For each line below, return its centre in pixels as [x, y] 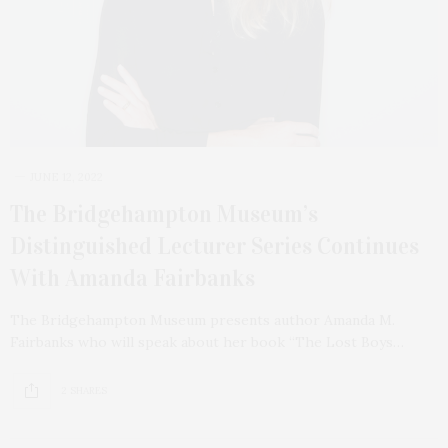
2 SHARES [84, 391]
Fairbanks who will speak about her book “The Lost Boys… [207, 341]
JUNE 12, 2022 [66, 176]
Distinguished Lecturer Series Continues [214, 245]
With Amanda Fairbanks [132, 277]
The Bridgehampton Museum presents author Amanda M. [202, 319]
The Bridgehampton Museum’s [164, 213]
